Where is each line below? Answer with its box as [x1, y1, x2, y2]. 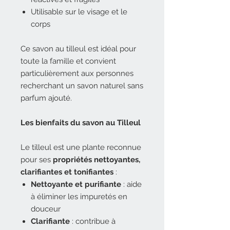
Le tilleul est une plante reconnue [21, 143, 141, 152]
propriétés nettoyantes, [53, 155, 140, 164]
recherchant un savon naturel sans [21, 81, 143, 90]
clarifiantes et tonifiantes [21, 167, 113, 177]
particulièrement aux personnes [21, 69, 133, 78]
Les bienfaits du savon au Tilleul [21, 118, 141, 127]
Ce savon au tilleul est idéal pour [21, 44, 136, 53]
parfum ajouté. [21, 93, 72, 103]
